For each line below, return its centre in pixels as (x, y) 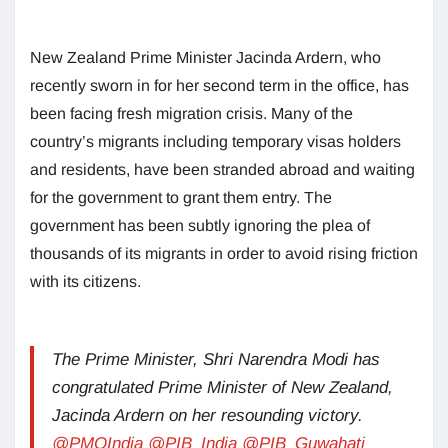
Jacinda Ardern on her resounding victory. (207, 415)
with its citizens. (85, 281)
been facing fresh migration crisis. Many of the (191, 113)
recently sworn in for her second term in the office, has (219, 85)
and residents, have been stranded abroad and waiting (222, 169)
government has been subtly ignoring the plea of (200, 225)
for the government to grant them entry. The (181, 197)
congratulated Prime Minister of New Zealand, (222, 387)
